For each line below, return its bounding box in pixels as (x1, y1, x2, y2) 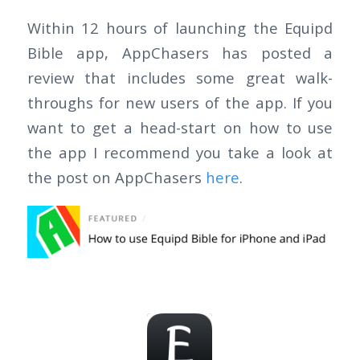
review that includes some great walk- (27, 67, 333, 88)
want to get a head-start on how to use (27, 117, 333, 138)
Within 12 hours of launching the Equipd (27, 18, 333, 39)
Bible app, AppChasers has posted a (27, 43, 333, 63)
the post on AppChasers (27, 167, 206, 188)
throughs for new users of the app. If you (27, 92, 333, 113)
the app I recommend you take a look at (27, 142, 333, 163)
